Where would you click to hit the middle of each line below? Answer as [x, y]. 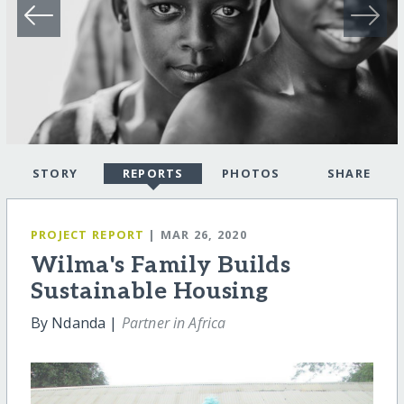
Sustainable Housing [149, 292]
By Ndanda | [76, 323]
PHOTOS [251, 174]
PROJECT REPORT [87, 235]
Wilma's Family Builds [161, 266]
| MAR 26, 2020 [198, 235]
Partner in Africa [174, 323]
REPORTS [153, 174]
